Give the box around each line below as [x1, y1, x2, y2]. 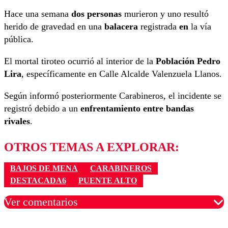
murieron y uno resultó [124, 8, 209, 19]
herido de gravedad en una [4, 21, 104, 32]
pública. [4, 34, 34, 44]
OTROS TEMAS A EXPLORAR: [4, 140, 179, 154]
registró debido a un [4, 103, 80, 113]
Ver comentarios [4, 195, 78, 208]
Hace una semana [4, 8, 71, 19]
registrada [140, 21, 179, 32]
